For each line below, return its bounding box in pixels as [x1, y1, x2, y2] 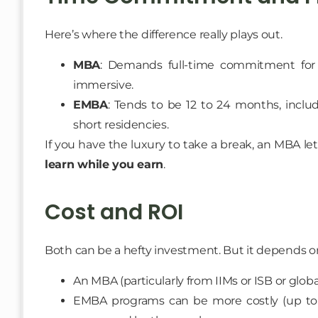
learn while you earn [45, 157, 163, 171]
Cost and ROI [45, 197, 183, 228]
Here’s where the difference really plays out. [45, 28, 283, 42]
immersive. [73, 77, 133, 92]
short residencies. [73, 117, 169, 131]
